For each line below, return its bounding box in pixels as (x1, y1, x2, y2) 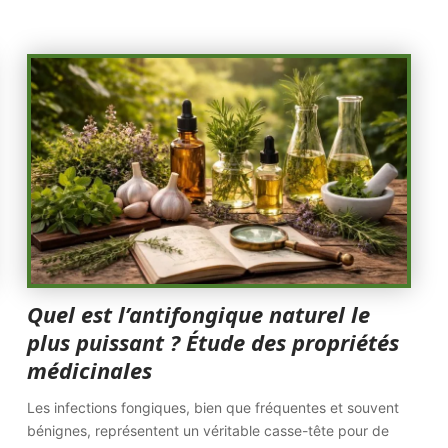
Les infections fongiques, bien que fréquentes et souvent (27, 399, 400, 416)
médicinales (27, 355, 153, 385)
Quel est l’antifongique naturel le (27, 299, 371, 329)
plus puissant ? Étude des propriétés (27, 327, 400, 357)
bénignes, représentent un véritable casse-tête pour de (27, 422, 390, 439)
